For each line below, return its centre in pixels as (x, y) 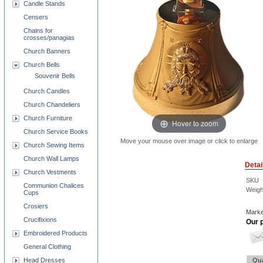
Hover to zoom (195, 123)
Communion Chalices (54, 186)
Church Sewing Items (54, 145)
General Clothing (47, 247)
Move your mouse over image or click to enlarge (189, 141)
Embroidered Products (55, 233)
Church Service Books (56, 131)
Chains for (38, 31)
